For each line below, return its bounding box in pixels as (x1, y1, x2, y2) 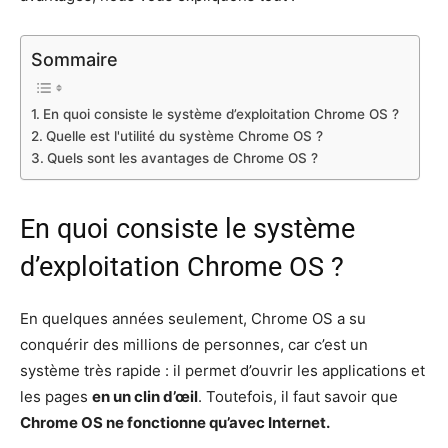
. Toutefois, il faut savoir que (198, 387, 398, 407)
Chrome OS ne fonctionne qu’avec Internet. (20, 413, 330, 433)
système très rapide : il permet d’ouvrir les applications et (20, 361, 425, 381)
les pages (20, 387, 92, 407)
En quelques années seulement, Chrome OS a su (20, 309, 366, 329)
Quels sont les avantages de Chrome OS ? (46, 150, 318, 167)
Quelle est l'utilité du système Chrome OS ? (45, 128, 323, 145)
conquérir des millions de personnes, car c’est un (20, 335, 368, 355)
